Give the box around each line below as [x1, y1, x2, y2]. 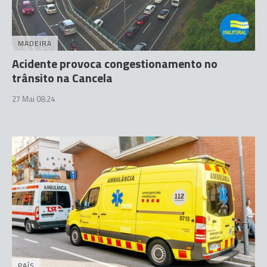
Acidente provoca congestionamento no [12, 54, 218, 73]
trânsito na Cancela [12, 68, 113, 87]
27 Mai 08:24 [12, 92, 55, 105]
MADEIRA [18, 37, 52, 49]
